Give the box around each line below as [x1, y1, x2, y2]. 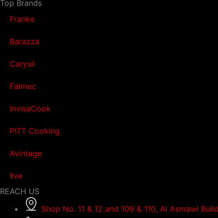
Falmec [10, 81, 36, 91]
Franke [10, 14, 35, 24]
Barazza [10, 36, 39, 46]
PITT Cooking [10, 126, 60, 136]
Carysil [10, 59, 35, 69]
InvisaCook [10, 104, 51, 113]
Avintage [10, 148, 42, 158]
